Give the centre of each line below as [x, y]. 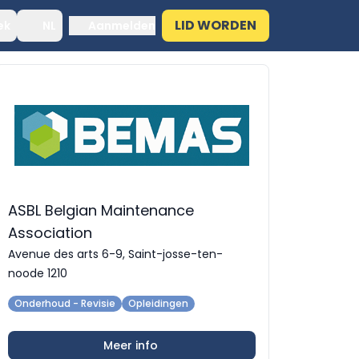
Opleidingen [158, 303]
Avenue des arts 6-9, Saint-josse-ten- [115, 254]
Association [50, 233]
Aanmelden [122, 26]
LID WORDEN [216, 25]
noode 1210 [38, 273]
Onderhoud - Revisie [65, 303]
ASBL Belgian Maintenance [101, 210]
